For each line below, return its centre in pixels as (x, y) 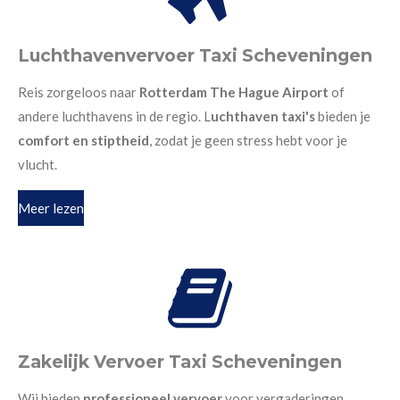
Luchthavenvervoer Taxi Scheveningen (195, 56)
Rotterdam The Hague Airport (234, 92)
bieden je (343, 117)
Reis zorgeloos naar (79, 92)
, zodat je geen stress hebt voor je (248, 141)
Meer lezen (51, 208)
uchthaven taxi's (263, 117)
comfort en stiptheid (83, 141)
